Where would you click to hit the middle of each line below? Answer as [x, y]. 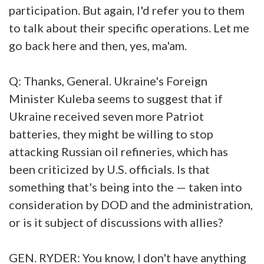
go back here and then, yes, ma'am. [99, 45]
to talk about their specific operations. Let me [129, 27]
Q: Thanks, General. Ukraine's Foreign [108, 80]
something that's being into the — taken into [126, 187]
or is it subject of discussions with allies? [117, 222]
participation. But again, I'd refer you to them [127, 10]
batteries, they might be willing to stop [111, 133]
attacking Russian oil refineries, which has [118, 151]
